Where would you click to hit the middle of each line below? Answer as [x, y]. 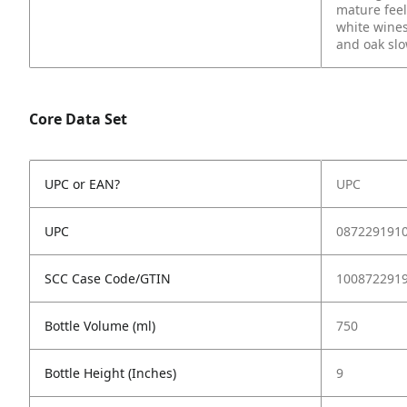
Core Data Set [78, 119]
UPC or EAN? [82, 184]
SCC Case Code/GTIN [108, 278]
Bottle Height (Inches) [110, 373]
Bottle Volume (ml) [100, 326]
